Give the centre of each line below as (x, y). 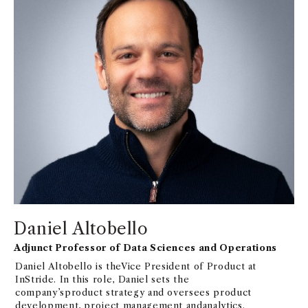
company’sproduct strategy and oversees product (133, 293)
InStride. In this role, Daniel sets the (102, 279)
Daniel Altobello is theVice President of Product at (136, 266)
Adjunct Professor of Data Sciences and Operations (145, 248)
